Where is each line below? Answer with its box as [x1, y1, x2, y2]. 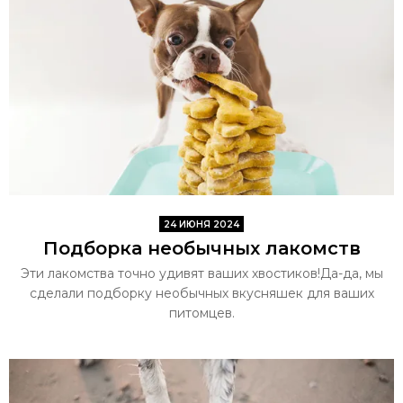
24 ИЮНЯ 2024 [164, 218, 239, 230]
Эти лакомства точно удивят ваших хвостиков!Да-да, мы [20, 264, 383, 282]
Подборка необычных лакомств [42, 237, 361, 259]
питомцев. [168, 304, 235, 321]
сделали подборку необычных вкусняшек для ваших [29, 284, 374, 301]
